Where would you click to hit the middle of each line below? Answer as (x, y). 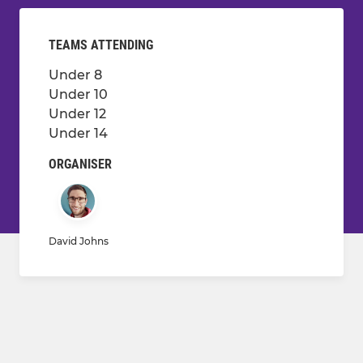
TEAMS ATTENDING (101, 45)
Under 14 (78, 134)
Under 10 (78, 95)
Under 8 (75, 75)
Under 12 (77, 114)
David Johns (79, 241)
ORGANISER (80, 164)
